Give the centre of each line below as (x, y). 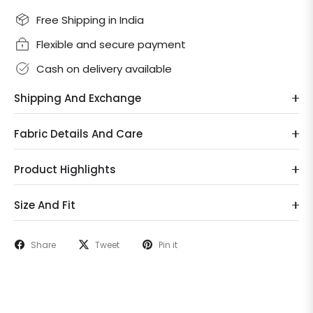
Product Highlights (65, 169)
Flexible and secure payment (111, 44)
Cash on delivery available (104, 68)
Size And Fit (45, 205)
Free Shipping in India (90, 20)
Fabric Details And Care (78, 133)
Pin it (168, 245)
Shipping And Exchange (78, 98)
